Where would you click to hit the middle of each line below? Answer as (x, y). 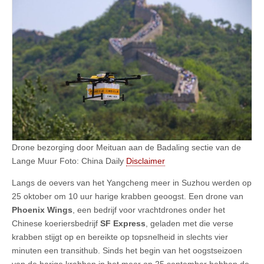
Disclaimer (146, 161)
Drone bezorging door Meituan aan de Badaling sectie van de (126, 148)
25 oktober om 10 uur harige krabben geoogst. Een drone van (128, 197)
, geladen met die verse (189, 224)
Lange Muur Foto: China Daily (69, 161)
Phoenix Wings (42, 210)
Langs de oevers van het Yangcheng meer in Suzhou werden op (132, 183)
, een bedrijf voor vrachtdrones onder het (149, 210)
